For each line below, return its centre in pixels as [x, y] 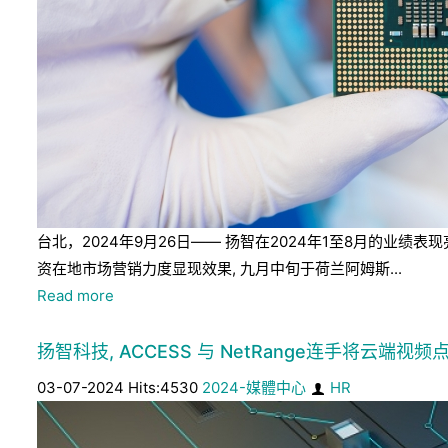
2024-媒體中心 [254, 387]
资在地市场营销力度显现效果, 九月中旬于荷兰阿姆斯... [219, 268]
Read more [75, 295]
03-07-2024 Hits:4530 [119, 387]
